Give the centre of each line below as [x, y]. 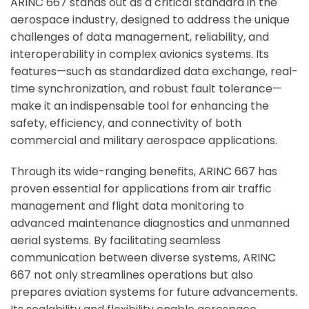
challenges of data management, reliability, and [140, 37]
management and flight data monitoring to [127, 206]
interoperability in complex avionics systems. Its [140, 54]
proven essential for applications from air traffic [141, 189]
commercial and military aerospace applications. [144, 141]
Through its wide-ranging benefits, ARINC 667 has [144, 172]
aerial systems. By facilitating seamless [116, 241]
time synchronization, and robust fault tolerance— [146, 89]
